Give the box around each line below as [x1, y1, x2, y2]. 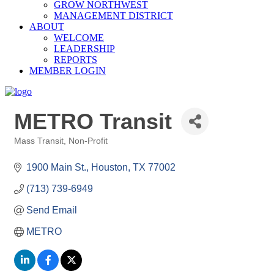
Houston [91, 162, 128, 172]
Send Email [26, 205, 77, 215]
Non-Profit [68, 136, 108, 146]
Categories [13, 145, 54, 154]
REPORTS [54, 54, 97, 65]
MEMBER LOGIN [29, 65, 106, 76]
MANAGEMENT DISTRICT [54, 10, 173, 21]
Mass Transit [14, 136, 64, 146]
